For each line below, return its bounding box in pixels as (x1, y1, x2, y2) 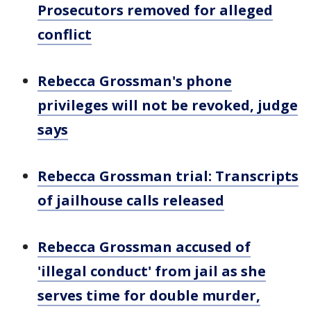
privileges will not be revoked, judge (37, 96, 298, 115)
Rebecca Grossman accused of (37, 237, 251, 256)
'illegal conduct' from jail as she (37, 262, 266, 280)
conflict (37, 25, 92, 44)
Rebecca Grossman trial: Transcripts (37, 167, 299, 185)
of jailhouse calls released (37, 191, 224, 210)
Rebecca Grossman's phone (37, 72, 232, 90)
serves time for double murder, (37, 286, 260, 305)
